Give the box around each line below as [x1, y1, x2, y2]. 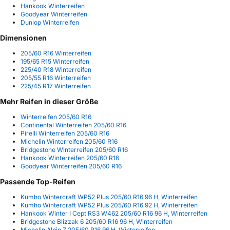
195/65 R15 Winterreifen [21, 57, 89, 66]
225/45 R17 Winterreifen [21, 82, 91, 90]
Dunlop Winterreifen [21, 18, 79, 27]
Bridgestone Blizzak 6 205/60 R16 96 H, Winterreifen [21, 218, 172, 226]
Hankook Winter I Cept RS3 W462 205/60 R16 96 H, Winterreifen [21, 209, 207, 218]
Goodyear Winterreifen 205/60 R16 [21, 162, 122, 170]
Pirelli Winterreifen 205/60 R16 [21, 129, 109, 138]
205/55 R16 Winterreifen [21, 74, 91, 82]
